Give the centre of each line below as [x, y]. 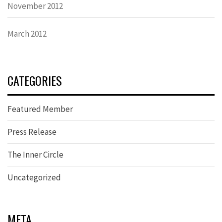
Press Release [32, 132]
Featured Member [40, 109]
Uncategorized [34, 178]
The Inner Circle [35, 155]
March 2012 [27, 34]
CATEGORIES [35, 81]
